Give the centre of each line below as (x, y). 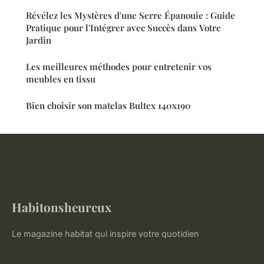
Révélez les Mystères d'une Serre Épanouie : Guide (131, 15)
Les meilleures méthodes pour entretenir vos (119, 66)
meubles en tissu (61, 79)
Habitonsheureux (62, 207)
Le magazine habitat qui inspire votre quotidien (105, 233)
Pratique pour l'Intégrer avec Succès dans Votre (123, 27)
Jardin (39, 40)
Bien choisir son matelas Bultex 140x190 (108, 105)
